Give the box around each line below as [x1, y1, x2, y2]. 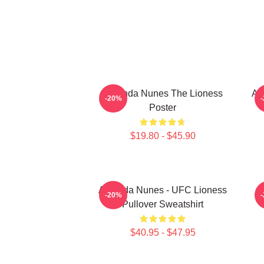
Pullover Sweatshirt [122, 199, 203, 209]
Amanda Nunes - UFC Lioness [98, 185, 227, 195]
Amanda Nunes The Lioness [103, 88, 223, 98]
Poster [149, 103, 176, 113]
